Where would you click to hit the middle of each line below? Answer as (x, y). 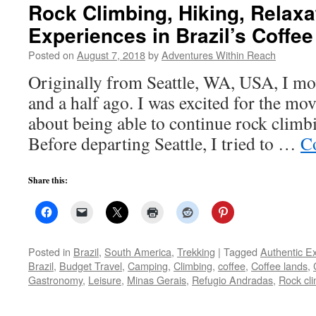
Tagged (241, 251)
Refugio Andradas (232, 280)
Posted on (51, 55)
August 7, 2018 (111, 55)
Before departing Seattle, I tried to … (164, 143)
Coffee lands (279, 266)
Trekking (196, 251)
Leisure (105, 280)
